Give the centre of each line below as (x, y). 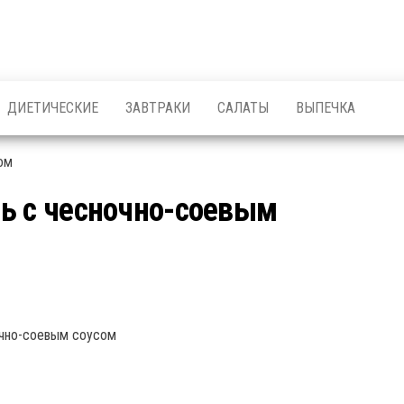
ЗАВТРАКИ (158, 108)
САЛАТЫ (243, 108)
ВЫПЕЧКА (326, 108)
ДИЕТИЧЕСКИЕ (53, 108)
